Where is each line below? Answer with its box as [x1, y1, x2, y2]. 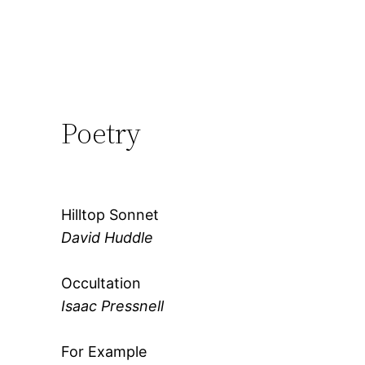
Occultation [61, 274, 142, 292]
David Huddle [61, 228, 154, 246]
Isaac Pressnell [61, 297, 165, 314]
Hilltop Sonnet [61, 205, 160, 223]
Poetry [61, 112, 142, 153]
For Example [61, 342, 147, 360]
